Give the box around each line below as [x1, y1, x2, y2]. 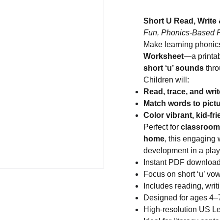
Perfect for [143, 123, 181, 131]
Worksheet [143, 52, 184, 60]
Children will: [143, 76, 189, 84]
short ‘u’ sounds [143, 64, 204, 72]
